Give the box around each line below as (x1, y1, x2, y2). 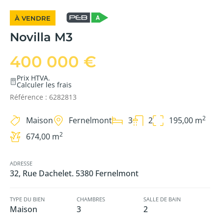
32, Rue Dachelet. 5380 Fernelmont (10, 167, 138, 179)
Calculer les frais (17, 80, 72, 89)
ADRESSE (10, 159, 32, 167)
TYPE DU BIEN (10, 195, 45, 203)
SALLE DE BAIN (143, 195, 181, 203)
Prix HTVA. (17, 73, 51, 82)
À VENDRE (15, 14, 51, 22)
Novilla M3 (10, 29, 73, 44)
